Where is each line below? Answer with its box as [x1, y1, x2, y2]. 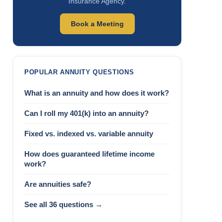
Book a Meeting [70, 20, 124, 28]
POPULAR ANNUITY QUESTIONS [24, 68, 134, 76]
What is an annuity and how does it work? [24, 89, 169, 97]
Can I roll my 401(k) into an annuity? [24, 110, 149, 117]
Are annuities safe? [24, 180, 91, 188]
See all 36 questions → [24, 201, 103, 209]
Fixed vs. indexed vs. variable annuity [24, 130, 153, 138]
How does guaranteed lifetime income [24, 150, 155, 158]
